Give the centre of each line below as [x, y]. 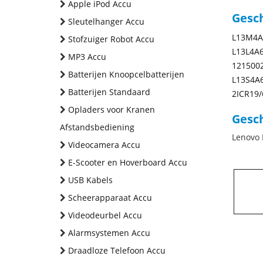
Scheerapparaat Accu [110, 198]
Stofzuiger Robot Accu [111, 39]
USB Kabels [90, 180]
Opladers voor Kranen [112, 109]
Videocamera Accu [104, 145]
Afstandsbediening [97, 127]
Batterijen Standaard [109, 92]
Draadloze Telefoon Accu [117, 250]
